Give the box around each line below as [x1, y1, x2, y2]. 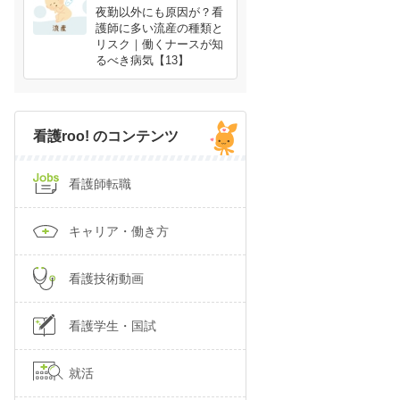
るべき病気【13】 [96, 54, 189, 67]
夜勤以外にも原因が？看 [96, 5, 223, 19]
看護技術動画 [69, 271, 144, 286]
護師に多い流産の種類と [96, 21, 223, 35]
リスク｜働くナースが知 [96, 37, 223, 51]
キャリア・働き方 [69, 224, 169, 238]
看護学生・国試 [69, 319, 156, 333]
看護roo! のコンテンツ [33, 129, 179, 144]
